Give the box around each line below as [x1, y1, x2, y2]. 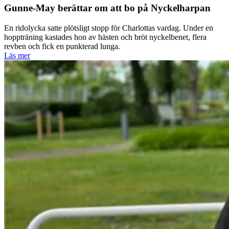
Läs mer [4, 51, 30, 60]
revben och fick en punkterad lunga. [4, 42, 120, 51]
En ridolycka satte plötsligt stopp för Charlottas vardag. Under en [4, 24, 213, 33]
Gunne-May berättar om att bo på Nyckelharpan [4, 3, 211, 14]
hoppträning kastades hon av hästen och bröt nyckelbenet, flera [4, 33, 207, 42]
